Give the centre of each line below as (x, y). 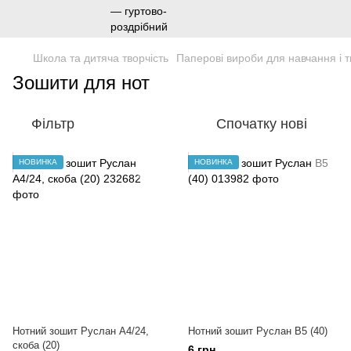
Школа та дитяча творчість (101, 58)
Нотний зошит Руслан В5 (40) (258, 331)
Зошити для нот (81, 83)
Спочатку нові (262, 124)
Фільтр (53, 124)
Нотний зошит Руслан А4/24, (81, 331)
